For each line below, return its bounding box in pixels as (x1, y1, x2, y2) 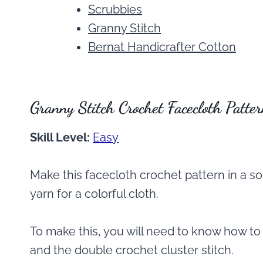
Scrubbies (88, 2, 142, 17)
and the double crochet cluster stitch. (30, 243, 234, 258)
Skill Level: (30, 130, 93, 145)
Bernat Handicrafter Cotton (88, 40, 236, 55)
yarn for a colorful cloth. (30, 187, 159, 201)
